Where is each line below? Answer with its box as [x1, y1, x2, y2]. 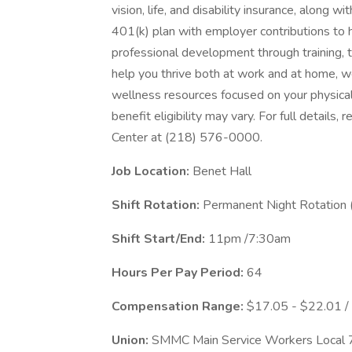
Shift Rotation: [112, 196, 203, 214]
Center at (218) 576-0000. [112, 129, 262, 146]
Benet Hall [192, 163, 251, 180]
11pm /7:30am [208, 230, 291, 247]
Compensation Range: [112, 298, 247, 315]
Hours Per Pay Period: [112, 264, 247, 281]
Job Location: [112, 163, 192, 180]
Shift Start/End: [112, 230, 208, 247]
